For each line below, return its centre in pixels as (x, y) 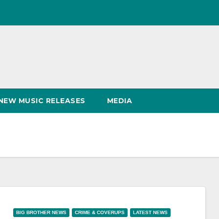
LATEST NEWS (150, 212)
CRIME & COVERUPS (99, 212)
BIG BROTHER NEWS (41, 212)
